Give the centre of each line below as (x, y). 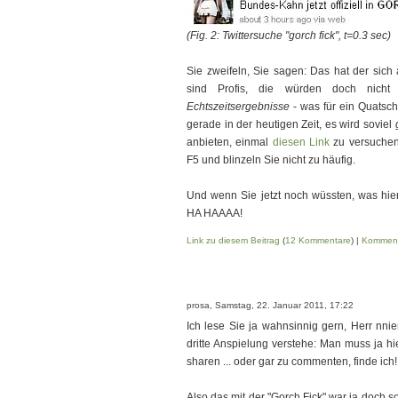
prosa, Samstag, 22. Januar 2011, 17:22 (270, 305)
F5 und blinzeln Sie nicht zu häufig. (271, 160)
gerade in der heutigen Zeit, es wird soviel (291, 124)
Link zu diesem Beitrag (233, 240)
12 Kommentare (318, 240)
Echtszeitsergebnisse (238, 107)
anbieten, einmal (230, 142)
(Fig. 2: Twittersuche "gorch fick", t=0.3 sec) (289, 36)
